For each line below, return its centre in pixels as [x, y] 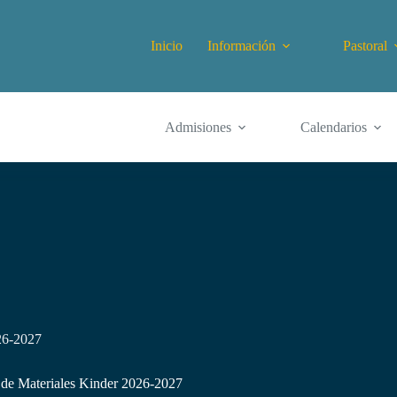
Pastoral [365, 46]
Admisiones [198, 127]
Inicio [166, 46]
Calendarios [333, 127]
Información [241, 46]
